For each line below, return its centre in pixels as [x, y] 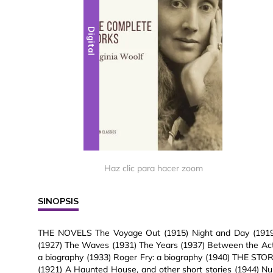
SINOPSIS [58, 201]
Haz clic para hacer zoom [154, 168]
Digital [92, 41]
